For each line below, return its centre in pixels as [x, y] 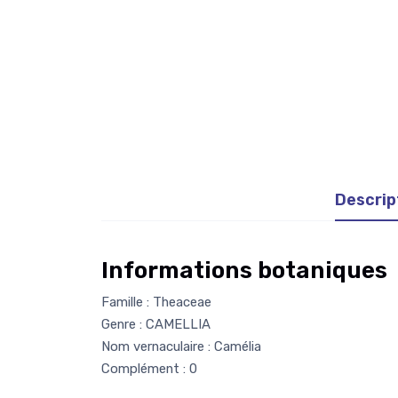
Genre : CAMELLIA [156, 325]
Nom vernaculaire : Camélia [181, 347]
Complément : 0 [149, 369]
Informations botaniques [244, 271]
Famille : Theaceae [156, 302]
